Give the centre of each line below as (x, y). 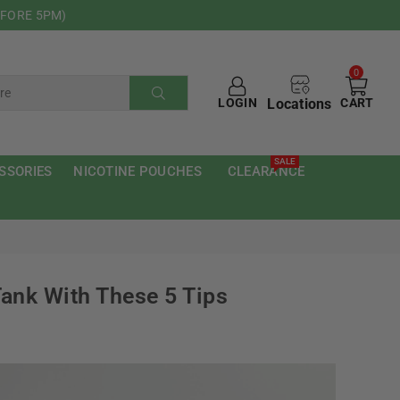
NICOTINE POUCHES (137, 171)
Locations (300, 104)
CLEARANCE (266, 171)
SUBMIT (179, 104)
